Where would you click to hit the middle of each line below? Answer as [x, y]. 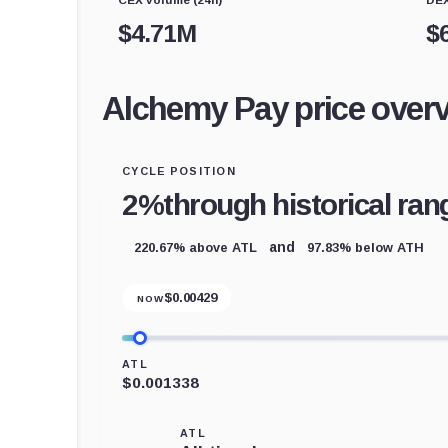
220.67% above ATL [195, 247]
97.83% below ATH [365, 247]
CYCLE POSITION [179, 170]
